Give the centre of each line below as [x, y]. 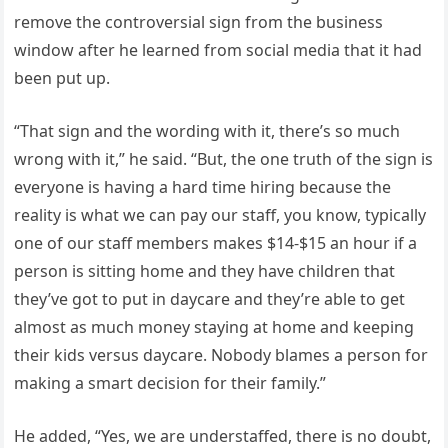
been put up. [62, 77]
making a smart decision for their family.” [170, 382]
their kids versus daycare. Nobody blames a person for [221, 354]
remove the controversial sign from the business [199, 21]
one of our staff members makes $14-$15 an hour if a [216, 242]
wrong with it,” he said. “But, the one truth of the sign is [224, 158]
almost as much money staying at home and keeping [214, 326]
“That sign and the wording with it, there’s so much [207, 130]
